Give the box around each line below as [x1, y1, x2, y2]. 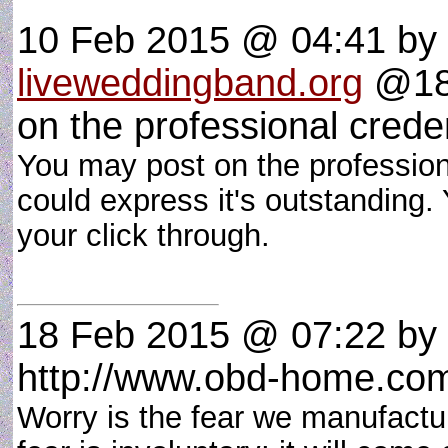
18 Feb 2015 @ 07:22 [17, 314, 386, 356]
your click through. [17, 218, 288, 252]
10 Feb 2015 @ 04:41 [17, 19, 386, 61]
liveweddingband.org [17, 62, 363, 104]
